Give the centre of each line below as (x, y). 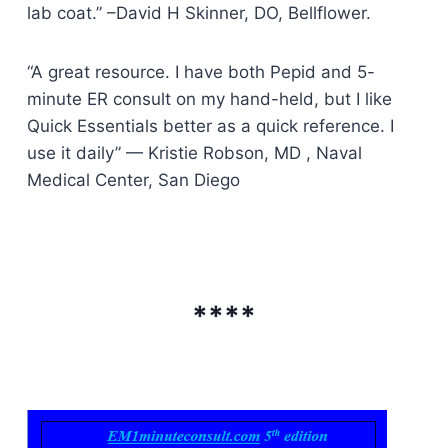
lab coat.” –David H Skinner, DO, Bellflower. (198, 12)
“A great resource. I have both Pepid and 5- (200, 71)
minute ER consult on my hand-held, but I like (209, 98)
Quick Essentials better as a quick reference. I (210, 125)
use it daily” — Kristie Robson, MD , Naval (194, 152)
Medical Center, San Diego (133, 179)
